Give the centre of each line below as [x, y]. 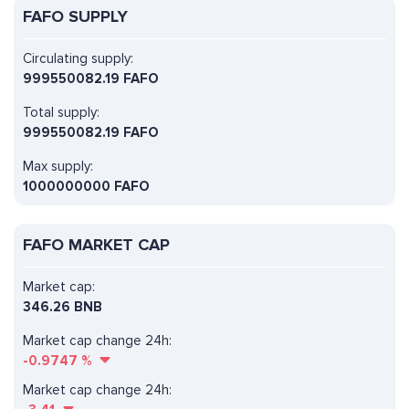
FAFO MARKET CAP [96, 245]
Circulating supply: [78, 59]
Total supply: [61, 113]
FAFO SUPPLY [75, 17]
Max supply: [58, 167]
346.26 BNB [63, 307]
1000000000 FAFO [86, 187]
